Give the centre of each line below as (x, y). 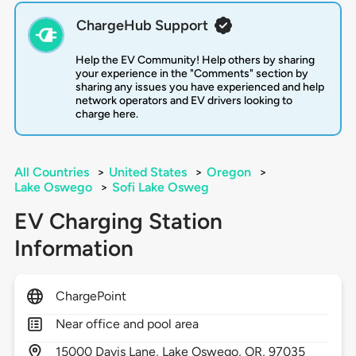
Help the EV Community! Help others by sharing (195, 60)
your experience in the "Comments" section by (192, 74)
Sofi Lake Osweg (160, 188)
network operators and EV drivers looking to (184, 101)
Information (74, 248)
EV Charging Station (118, 221)
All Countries (51, 172)
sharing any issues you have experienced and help (199, 87)
